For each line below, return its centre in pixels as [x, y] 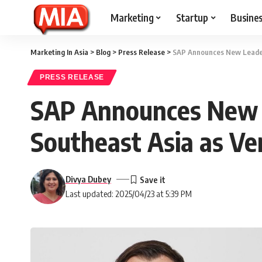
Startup [192, 17]
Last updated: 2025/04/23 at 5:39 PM [129, 194]
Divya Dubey [88, 179]
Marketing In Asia [59, 52]
